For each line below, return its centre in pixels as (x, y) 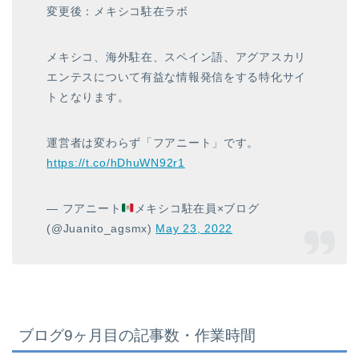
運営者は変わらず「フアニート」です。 (153, 143)
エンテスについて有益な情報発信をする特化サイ (177, 77)
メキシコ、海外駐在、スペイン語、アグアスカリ (177, 57)
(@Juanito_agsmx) (101, 229)
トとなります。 (88, 97)
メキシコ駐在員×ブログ (197, 209)
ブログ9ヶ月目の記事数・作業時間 (137, 335)
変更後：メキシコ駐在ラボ (117, 12)
